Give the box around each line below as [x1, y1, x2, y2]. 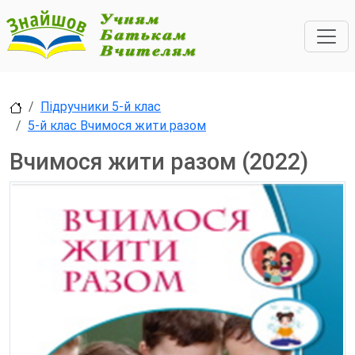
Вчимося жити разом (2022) [10, 148, 308, 175]
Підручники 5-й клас [40, 99, 161, 114]
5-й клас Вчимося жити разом [28, 118, 206, 133]
